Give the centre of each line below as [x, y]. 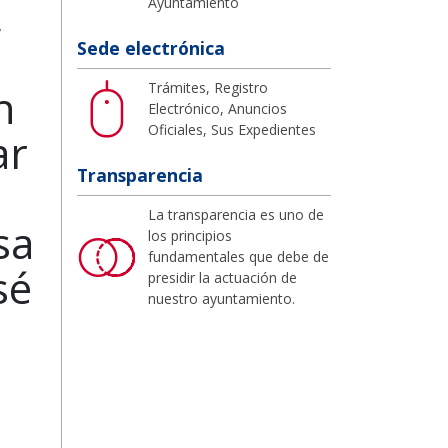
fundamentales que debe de [238, 256]
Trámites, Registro [208, 87]
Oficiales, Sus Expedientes [232, 129]
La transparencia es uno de [236, 214]
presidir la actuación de [222, 277]
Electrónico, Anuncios [217, 108]
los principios [190, 235]
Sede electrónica [151, 47]
